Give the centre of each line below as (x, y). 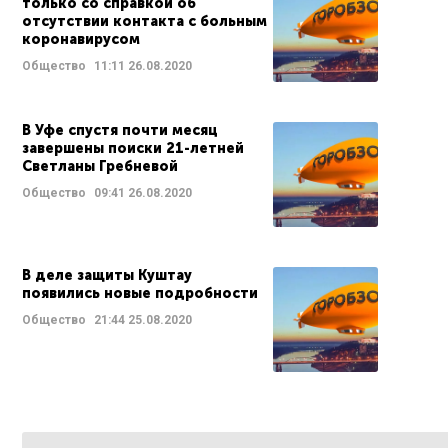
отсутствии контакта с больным (144, 21)
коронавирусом (81, 39)
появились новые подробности (140, 293)
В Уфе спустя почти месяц (120, 130)
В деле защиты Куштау (107, 275)
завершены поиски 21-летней (133, 148)
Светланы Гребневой (100, 166)
